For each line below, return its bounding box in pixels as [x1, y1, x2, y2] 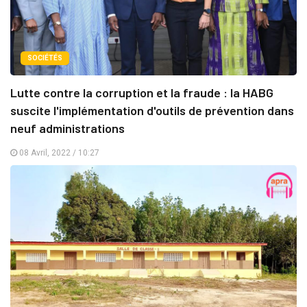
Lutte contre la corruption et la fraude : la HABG [10, 84, 273, 100]
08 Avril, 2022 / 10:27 [17, 147, 99, 158]
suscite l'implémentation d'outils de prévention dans [10, 102, 294, 118]
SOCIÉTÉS [27, 53, 62, 62]
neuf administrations [10, 120, 125, 136]
